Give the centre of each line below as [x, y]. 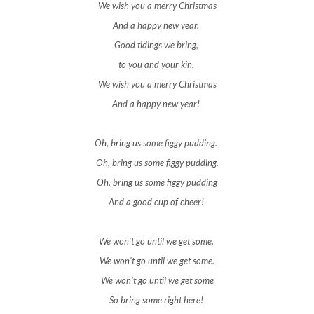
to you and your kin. [157, 65]
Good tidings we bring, [157, 45]
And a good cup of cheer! [157, 202]
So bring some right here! [157, 300]
